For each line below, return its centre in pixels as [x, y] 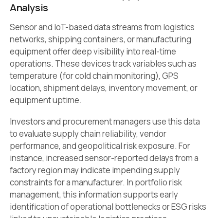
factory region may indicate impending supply [95, 170]
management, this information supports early [94, 194]
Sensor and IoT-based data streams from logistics [102, 27]
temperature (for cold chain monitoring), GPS [94, 75]
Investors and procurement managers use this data [105, 121]
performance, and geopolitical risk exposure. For [100, 145]
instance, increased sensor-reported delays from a [104, 158]
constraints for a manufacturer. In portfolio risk [96, 182]
